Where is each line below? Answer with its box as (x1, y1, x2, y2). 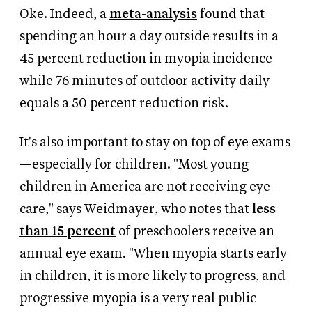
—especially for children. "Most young (19, 158, 249, 172)
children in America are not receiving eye (19, 180, 270, 194)
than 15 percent (19, 225, 116, 239)
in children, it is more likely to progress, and (19, 270, 286, 283)
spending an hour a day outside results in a (19, 30, 279, 44)
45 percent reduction (19, 52, 146, 66)
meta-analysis (109, 8, 197, 22)
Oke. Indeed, (19, 8, 97, 22)
